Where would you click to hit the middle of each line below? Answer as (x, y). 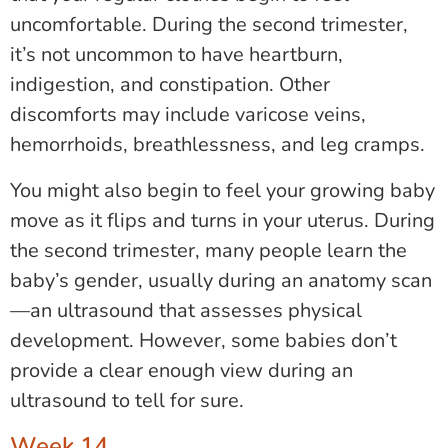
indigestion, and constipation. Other (170, 85)
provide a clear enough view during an (181, 371)
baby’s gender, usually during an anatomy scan (221, 281)
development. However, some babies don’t (203, 341)
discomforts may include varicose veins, (188, 115)
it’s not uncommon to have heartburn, (176, 55)
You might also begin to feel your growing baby (222, 191)
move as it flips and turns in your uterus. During (222, 221)
